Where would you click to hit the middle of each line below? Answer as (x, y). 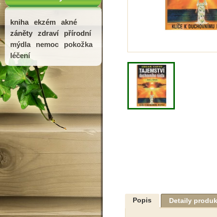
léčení (20, 55)
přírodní (78, 33)
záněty (22, 33)
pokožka (78, 44)
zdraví (48, 33)
